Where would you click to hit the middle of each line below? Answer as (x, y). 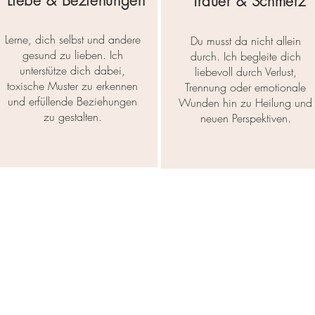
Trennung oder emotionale (245, 88)
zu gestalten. (72, 117)
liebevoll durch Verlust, (245, 72)
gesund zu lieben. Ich (72, 55)
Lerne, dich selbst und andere (72, 40)
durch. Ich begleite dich (245, 57)
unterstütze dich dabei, (72, 71)
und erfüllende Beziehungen (72, 102)
